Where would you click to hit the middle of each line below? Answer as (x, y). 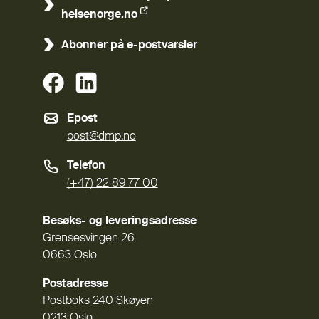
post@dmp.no (101, 136)
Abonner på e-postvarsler (129, 45)
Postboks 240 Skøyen (98, 301)
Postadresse (75, 284)
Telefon (86, 166)
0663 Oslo (69, 255)
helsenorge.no (99, 15)
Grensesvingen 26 (88, 238)
